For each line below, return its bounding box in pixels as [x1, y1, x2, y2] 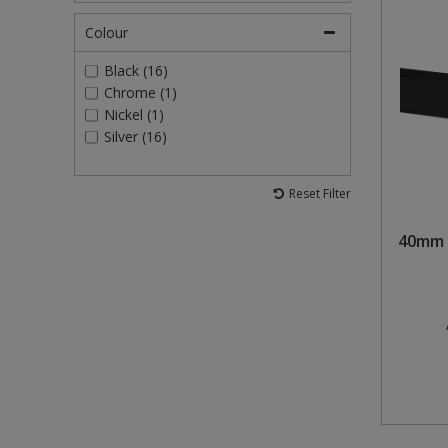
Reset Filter [288, 185, 351, 203]
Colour [85, 23, 128, 43]
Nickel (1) [103, 105, 164, 125]
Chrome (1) [103, 83, 177, 103]
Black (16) [103, 61, 168, 81]
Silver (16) [103, 127, 167, 147]
